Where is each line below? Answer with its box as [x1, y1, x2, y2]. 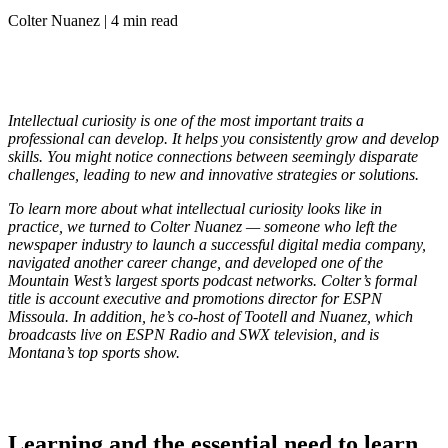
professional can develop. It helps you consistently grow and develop [8, 130, 439, 148]
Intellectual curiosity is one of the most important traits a [8, 112, 364, 130]
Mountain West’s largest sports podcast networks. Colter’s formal [8, 272, 417, 290]
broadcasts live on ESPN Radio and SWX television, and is [8, 326, 379, 344]
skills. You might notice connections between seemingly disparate [8, 148, 418, 166]
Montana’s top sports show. [8, 344, 180, 362]
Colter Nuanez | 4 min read [8, 12, 178, 30]
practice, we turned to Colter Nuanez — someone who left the [8, 218, 397, 236]
